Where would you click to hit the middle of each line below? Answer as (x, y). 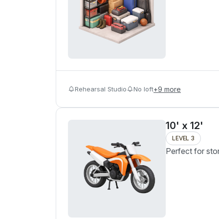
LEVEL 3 (183, 138)
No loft (143, 89)
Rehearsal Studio (101, 89)
